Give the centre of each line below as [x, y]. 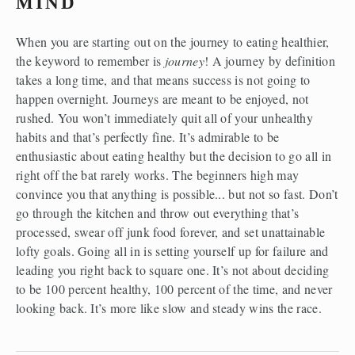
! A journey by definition [269, 61]
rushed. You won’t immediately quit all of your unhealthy [164, 118]
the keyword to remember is [90, 61]
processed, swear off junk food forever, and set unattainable [171, 232]
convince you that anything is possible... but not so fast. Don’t [177, 194]
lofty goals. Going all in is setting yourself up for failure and [172, 251]
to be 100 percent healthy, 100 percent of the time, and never [174, 289]
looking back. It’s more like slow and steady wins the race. [169, 308]
